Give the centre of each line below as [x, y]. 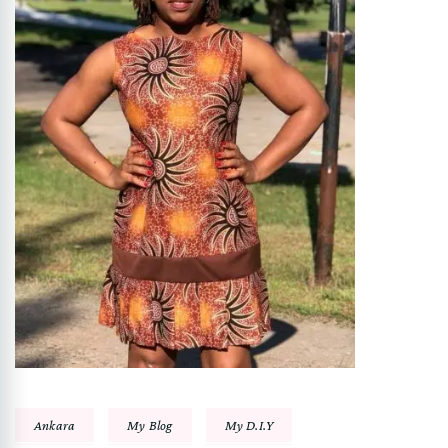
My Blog [150, 424]
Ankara [55, 424]
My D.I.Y [249, 424]
